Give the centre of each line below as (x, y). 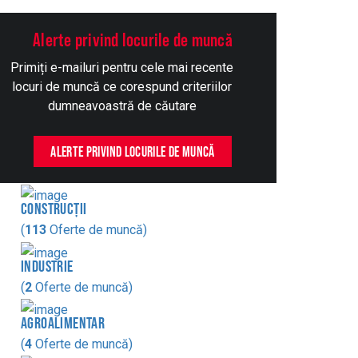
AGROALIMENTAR (63, 322)
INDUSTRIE (47, 266)
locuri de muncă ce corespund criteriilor (122, 87)
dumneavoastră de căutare (122, 106)
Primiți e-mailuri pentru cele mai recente (122, 68)
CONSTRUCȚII (54, 209)
